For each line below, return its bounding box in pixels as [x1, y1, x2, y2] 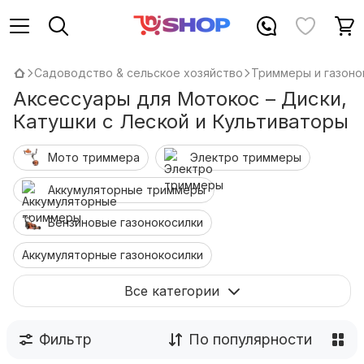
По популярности [188, 331, 312, 348]
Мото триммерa [48, 150, 140, 164]
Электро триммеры [190, 150, 301, 164]
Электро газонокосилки [22, 280, 157, 294]
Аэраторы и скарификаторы [48, 313, 206, 327]
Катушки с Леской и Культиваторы [13, 110, 349, 133]
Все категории [123, 283, 219, 299]
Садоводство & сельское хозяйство [34, 66, 243, 80]
